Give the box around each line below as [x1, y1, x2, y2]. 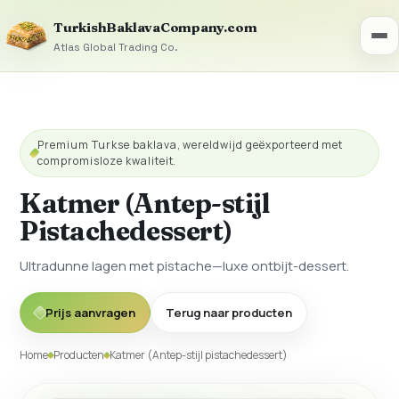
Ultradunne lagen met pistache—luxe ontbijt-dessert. [20, 256, 349, 275]
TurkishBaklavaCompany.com [53, 18, 257, 36]
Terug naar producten [166, 305, 292, 321]
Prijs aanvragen [45, 305, 135, 321]
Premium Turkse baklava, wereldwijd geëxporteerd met [37, 137, 344, 152]
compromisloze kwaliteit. [37, 153, 177, 168]
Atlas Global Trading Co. [53, 39, 178, 54]
